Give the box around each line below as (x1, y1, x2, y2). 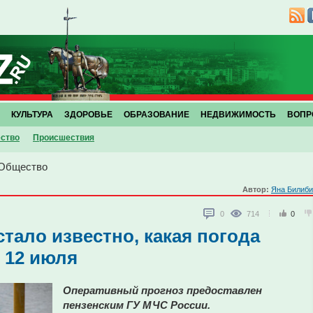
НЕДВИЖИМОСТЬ (201, 110, 276, 119)
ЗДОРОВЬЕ (64, 110, 112, 119)
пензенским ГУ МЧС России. (63, 299, 210, 311)
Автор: (242, 185, 271, 194)
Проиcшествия (33, 133, 94, 143)
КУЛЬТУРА (11, 110, 53, 119)
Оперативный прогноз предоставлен (63, 284, 262, 296)
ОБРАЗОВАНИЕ (124, 110, 189, 119)
